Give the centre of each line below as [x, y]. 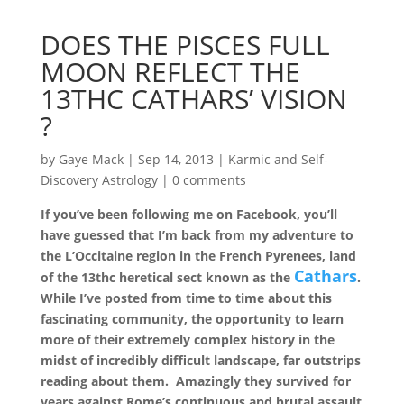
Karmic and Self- [278, 159]
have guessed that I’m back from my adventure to [197, 235]
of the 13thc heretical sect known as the [167, 277]
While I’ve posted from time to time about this [186, 298]
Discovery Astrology [99, 180]
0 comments [209, 180]
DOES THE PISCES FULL [185, 45]
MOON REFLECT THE [170, 72]
